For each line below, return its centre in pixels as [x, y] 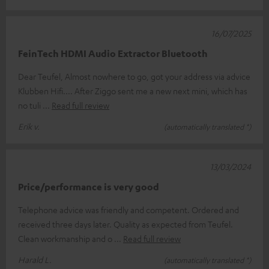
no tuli [30, 105]
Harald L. [35, 259]
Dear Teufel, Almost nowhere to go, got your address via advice [134, 76]
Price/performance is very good [89, 186]
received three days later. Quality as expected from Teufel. [125, 224]
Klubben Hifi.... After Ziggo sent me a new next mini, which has [133, 90]
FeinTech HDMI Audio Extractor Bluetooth [113, 53]
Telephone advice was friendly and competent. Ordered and [128, 209]
